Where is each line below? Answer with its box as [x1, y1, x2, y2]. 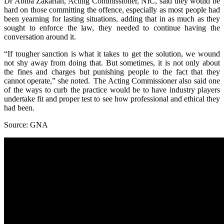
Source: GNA [4, 120, 48, 129]
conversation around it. [4, 32, 76, 41]
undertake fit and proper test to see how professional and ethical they [4, 94, 220, 103]
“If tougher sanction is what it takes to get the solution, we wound [4, 49, 220, 58]
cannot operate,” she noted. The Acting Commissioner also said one [4, 76, 220, 85]
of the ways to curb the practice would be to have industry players [4, 85, 220, 94]
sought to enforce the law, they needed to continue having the [4, 23, 220, 32]
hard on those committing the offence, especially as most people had [4, 5, 220, 14]
